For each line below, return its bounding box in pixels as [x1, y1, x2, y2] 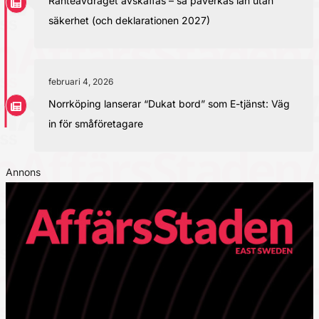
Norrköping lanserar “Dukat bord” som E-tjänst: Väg [48, 98, 290, 110]
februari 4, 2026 [48, 76, 113, 88]
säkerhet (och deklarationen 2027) [48, 14, 210, 27]
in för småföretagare [48, 117, 143, 130]
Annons [5, 166, 41, 179]
